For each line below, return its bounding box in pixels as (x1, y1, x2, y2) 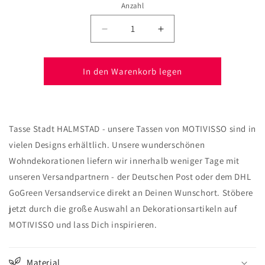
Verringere (104, 28, 153, 40)
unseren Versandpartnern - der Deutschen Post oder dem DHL (9, 171, 251, 183)
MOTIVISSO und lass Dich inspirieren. (9, 219, 157, 231)
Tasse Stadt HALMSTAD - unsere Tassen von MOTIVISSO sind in (9, 123, 256, 135)
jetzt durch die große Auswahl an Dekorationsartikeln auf (9, 203, 237, 215)
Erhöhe (160, 28, 194, 40)
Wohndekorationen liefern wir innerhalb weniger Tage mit (9, 155, 240, 167)
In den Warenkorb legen (83, 65, 182, 77)
